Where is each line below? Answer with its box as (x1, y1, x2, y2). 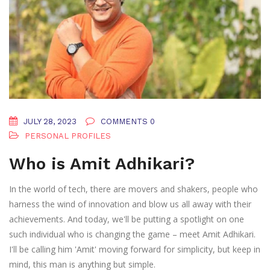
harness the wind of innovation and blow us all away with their (9, 198, 251, 210)
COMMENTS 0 (98, 117, 155, 127)
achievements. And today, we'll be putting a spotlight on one (9, 213, 244, 225)
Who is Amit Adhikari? (9, 154, 195, 174)
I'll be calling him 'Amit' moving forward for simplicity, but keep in (9, 243, 260, 256)
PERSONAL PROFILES (25, 131, 111, 141)
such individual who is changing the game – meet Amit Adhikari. (9, 228, 256, 240)
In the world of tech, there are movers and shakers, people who (9, 183, 258, 195)
